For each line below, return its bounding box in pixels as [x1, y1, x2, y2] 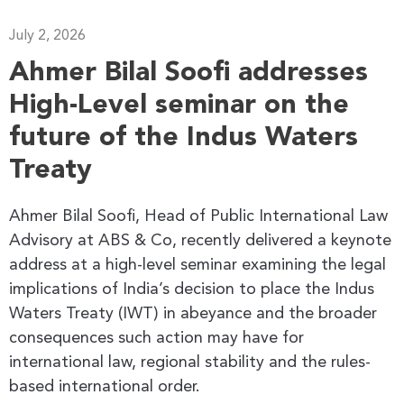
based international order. [9, 378, 200, 395]
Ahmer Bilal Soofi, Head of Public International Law [9, 207, 388, 225]
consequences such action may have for [9, 329, 304, 346]
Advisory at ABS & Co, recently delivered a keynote [9, 232, 391, 249]
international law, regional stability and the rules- [9, 353, 371, 371]
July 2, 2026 [9, 28, 86, 43]
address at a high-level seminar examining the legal [9, 256, 386, 273]
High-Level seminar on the [9, 91, 349, 119]
